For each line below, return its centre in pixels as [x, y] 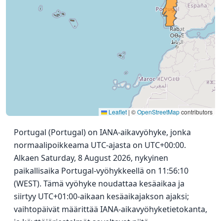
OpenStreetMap [158, 111]
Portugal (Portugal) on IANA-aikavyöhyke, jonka [102, 132]
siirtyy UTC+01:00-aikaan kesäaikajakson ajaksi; [101, 196]
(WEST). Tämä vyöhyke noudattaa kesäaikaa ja [99, 183]
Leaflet [117, 111]
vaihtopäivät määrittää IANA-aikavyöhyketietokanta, [110, 209]
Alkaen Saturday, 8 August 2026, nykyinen [91, 158]
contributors [196, 111]
